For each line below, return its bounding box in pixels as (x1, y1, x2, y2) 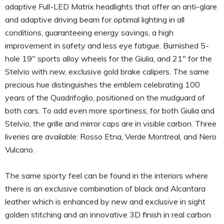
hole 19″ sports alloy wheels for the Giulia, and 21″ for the (5, 53, 212, 63)
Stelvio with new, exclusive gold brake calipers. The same (5, 66, 209, 76)
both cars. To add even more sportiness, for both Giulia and (5, 105, 214, 115)
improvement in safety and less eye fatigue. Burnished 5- (5, 40, 209, 50)
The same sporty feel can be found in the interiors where (5, 170, 208, 180)
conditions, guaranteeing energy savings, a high (5, 27, 173, 37)
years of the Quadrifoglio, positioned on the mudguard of (5, 92, 205, 102)
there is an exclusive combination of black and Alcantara (5, 183, 205, 193)
